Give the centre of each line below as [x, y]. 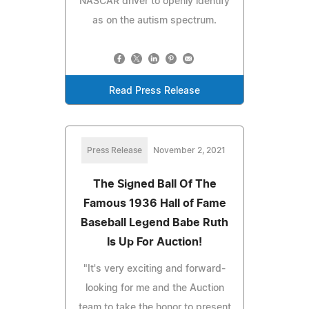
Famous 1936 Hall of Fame [154, 204]
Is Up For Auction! [154, 242]
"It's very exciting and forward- [154, 269]
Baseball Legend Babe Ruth [154, 223]
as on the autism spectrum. [154, 21]
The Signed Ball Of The [154, 185]
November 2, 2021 [189, 151]
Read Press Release [154, 91]
